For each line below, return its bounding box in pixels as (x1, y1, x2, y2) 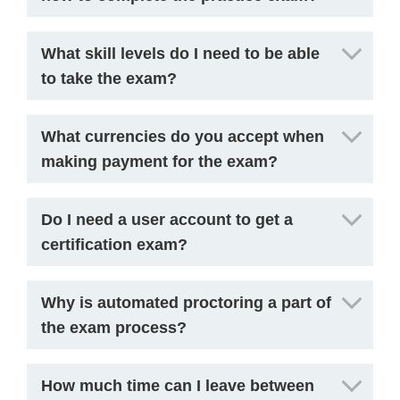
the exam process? (41, 319, 187, 337)
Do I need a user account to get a (41, 211, 293, 229)
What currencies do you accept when (41, 128, 324, 146)
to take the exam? (41, 70, 177, 87)
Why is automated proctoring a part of (41, 294, 331, 312)
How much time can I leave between (41, 377, 314, 395)
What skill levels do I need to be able (41, 45, 320, 62)
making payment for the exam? (41, 153, 278, 171)
